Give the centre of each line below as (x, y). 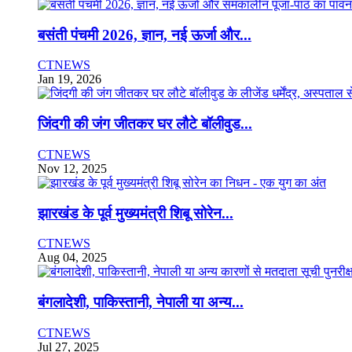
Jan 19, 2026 (70, 79)
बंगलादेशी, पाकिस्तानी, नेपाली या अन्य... (141, 302)
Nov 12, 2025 (72, 168)
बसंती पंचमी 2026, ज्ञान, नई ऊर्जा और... (145, 35)
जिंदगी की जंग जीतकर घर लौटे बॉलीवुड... (145, 124)
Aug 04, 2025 (72, 258)
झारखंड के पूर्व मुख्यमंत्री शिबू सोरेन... (136, 213)
